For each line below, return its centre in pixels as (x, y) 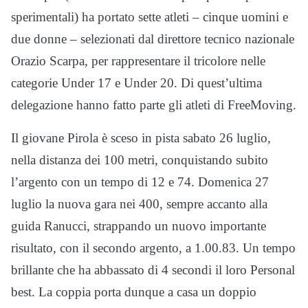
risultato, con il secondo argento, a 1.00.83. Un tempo (153, 247)
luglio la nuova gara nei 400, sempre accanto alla (139, 203)
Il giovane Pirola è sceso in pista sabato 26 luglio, (141, 137)
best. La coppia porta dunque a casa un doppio (134, 291)
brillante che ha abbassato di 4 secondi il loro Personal (153, 269)
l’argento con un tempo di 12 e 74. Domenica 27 (140, 181)
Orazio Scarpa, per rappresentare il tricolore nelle (138, 60)
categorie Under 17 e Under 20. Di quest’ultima (136, 82)
